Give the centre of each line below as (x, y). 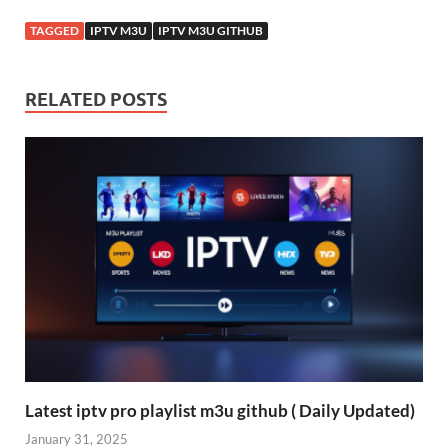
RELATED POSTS (96, 99)
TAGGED (54, 30)
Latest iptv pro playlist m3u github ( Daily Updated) (220, 410)
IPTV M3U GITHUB (210, 30)
